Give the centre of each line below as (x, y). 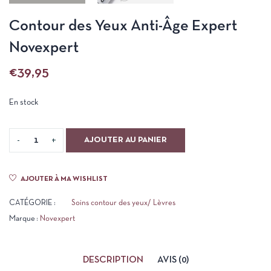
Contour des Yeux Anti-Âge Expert (123, 26)
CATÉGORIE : (32, 203)
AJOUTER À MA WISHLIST (64, 179)
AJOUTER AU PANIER (126, 140)
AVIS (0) (173, 260)
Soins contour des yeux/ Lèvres (123, 203)
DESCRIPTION (113, 260)
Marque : (24, 219)
